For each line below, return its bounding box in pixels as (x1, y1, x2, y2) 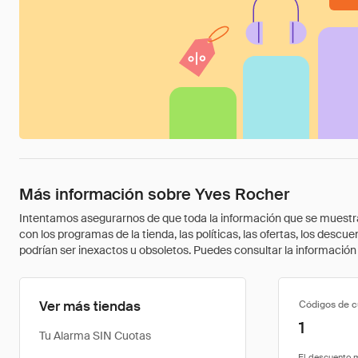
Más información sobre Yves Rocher (19, 184, 289, 205)
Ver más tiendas (39, 297, 141, 315)
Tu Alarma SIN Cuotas (39, 328, 151, 343)
